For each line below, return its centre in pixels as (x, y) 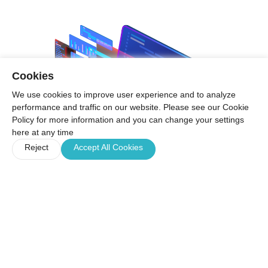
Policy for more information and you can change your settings (128, 120)
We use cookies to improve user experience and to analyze (124, 95)
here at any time (43, 132)
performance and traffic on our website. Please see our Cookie (130, 107)
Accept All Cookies (108, 147)
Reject (36, 147)
